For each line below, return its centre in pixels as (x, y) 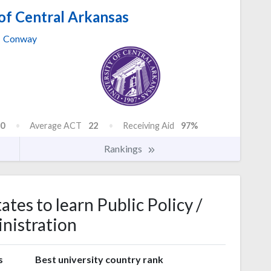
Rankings (124, 148)
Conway (20, 39)
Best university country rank (99, 259)
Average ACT (56, 125)
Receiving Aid (149, 125)
